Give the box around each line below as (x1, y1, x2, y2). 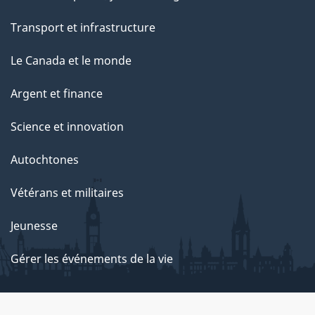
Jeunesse (11, 218, 58, 233)
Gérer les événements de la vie (11, 251, 173, 266)
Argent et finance (11, 86, 103, 101)
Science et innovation (11, 119, 124, 134)
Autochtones (11, 152, 79, 167)
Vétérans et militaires (11, 185, 124, 200)
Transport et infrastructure (11, 20, 155, 35)
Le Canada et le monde (11, 53, 131, 68)
